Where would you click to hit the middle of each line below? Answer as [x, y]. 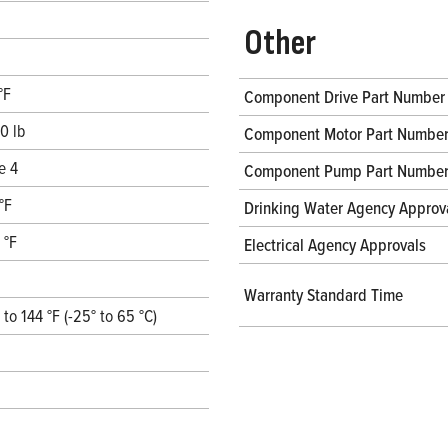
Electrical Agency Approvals [335, 245]
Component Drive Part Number [344, 97]
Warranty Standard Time [323, 295]
